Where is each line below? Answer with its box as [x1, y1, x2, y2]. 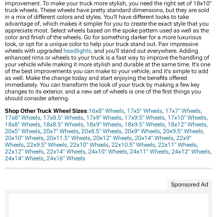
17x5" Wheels [127, 107, 162, 114]
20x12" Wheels [93, 134, 132, 141]
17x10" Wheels [168, 114, 206, 121]
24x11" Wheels [130, 148, 169, 155]
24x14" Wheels [5, 155, 44, 162]
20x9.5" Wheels [163, 127, 203, 135]
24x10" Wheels [88, 148, 127, 155]
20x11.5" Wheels [46, 134, 90, 141]
